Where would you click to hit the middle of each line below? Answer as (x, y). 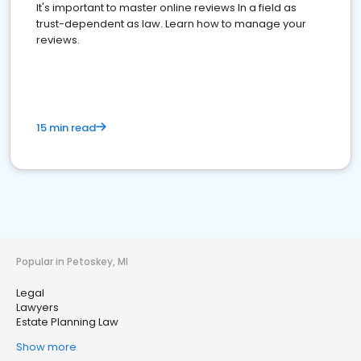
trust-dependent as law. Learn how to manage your (171, 24)
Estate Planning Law (67, 322)
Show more (46, 347)
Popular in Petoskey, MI (72, 261)
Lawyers (37, 307)
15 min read (66, 128)
